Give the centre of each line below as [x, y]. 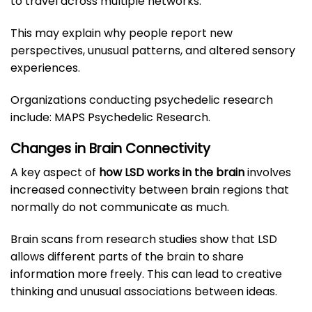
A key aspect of [55, 173]
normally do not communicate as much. [120, 208]
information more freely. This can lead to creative [146, 274]
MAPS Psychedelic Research [131, 117]
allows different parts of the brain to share [127, 256]
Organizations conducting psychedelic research [142, 100]
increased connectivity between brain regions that [150, 190]
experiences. [45, 68]
